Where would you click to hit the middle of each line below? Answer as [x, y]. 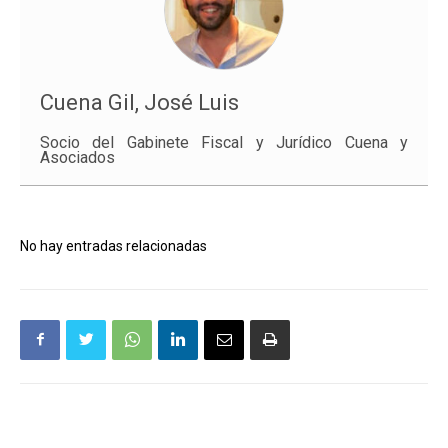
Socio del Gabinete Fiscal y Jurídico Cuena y [224, 142]
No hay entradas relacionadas [113, 245]
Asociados [77, 157]
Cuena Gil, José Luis [139, 102]
